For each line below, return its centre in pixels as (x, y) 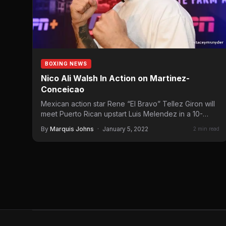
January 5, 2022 (125, 129)
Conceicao (63, 89)
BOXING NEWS (66, 63)
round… (53, 124)
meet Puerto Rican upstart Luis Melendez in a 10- (122, 114)
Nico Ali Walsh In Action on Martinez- (115, 78)
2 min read (206, 129)
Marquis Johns (72, 129)
